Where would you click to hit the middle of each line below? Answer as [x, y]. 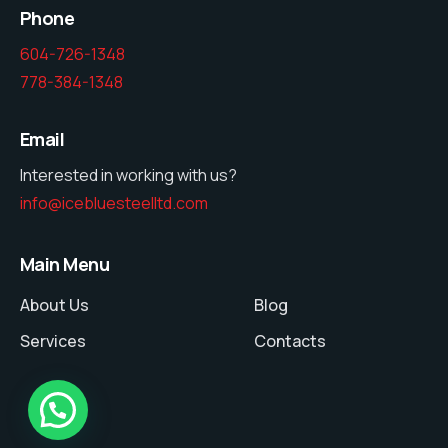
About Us [54, 304]
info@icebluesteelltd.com [114, 202]
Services [53, 340]
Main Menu [65, 263]
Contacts [290, 340]
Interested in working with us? [128, 174]
